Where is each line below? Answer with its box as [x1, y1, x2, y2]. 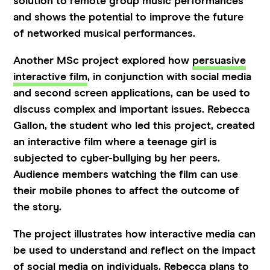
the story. [13, 201, 65, 213]
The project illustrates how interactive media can [13, 228, 256, 240]
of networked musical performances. [13, 28, 199, 39]
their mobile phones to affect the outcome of [13, 185, 240, 196]
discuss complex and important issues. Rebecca [13, 104, 250, 115]
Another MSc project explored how [13, 55, 193, 66]
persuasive [192, 55, 246, 66]
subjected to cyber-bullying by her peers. [13, 152, 221, 164]
